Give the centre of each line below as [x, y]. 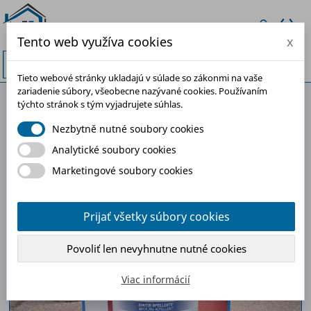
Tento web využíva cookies [95, 42]
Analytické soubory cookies [114, 150]
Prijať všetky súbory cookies [156, 217]
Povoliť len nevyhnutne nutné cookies [156, 249]
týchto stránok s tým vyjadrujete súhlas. [100, 104]
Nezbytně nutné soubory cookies [128, 129]
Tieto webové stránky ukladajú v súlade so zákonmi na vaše [140, 78]
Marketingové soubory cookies [123, 170]
